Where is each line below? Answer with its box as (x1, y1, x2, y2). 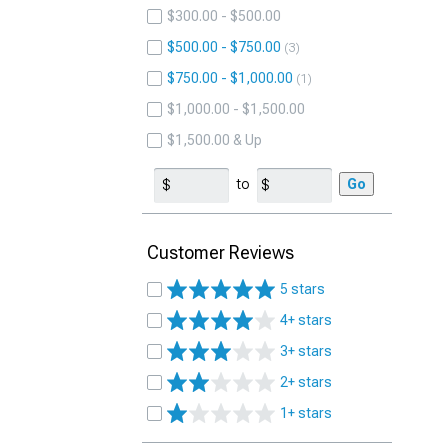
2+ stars (280, 374, 332, 390)
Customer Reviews (147, 242, 294, 263)
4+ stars (280, 312, 332, 328)
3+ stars (280, 343, 332, 359)
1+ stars (280, 405, 332, 421)
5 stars (280, 281, 325, 297)
